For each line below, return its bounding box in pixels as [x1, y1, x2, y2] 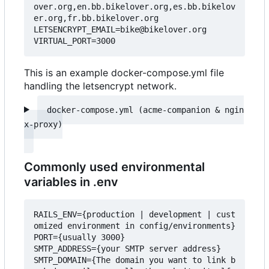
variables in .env [24, 174, 118, 189]
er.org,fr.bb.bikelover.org [34, 13, 159, 23]
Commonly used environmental [24, 159, 205, 174]
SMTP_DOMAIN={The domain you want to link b [34, 255, 235, 265]
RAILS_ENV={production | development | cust [34, 209, 235, 219]
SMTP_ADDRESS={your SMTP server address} [34, 243, 221, 253]
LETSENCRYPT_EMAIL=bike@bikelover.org [34, 24, 207, 34]
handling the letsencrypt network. [24, 79, 177, 92]
